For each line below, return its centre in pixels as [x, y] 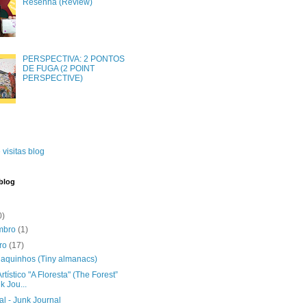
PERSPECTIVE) [52, 78]
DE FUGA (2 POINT [58, 68]
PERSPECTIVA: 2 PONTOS [73, 59]
